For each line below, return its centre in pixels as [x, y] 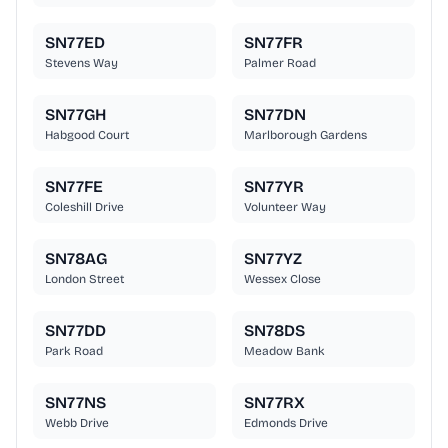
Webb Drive [77, 423]
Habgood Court [87, 135]
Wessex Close [282, 279]
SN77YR [274, 187]
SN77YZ [273, 259]
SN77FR [273, 43]
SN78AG [76, 259]
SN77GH [75, 115]
